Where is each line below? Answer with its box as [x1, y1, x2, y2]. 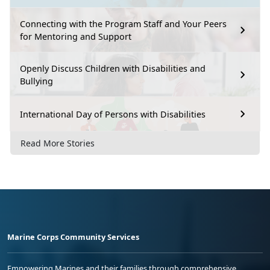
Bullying [20, 75, 53, 87]
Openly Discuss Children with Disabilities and [20, 63, 206, 75]
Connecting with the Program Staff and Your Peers [20, 18, 227, 30]
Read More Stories [20, 137, 95, 149]
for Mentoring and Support [20, 31, 131, 43]
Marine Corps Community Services [7, 231, 139, 242]
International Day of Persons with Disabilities [20, 108, 206, 120]
